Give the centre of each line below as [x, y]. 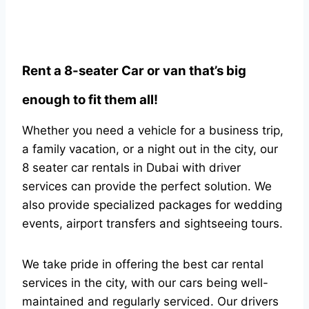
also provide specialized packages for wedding [152, 205]
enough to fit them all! [90, 99]
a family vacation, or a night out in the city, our [150, 149]
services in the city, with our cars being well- [145, 282]
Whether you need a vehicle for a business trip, [153, 130]
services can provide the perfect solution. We [147, 186]
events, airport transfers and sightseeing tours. [152, 223]
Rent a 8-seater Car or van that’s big [134, 70]
